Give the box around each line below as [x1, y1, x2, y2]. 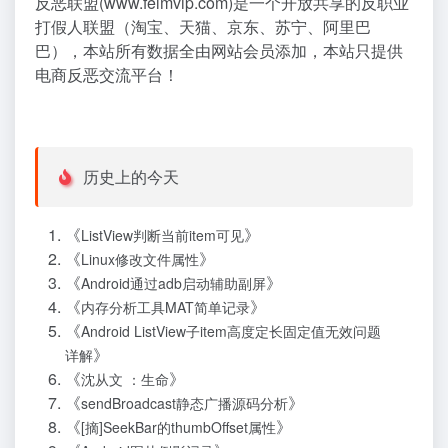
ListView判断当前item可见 [81, 225, 244, 246]
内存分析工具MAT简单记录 [81, 297, 250, 318]
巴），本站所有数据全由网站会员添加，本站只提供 [35, 38, 403, 62]
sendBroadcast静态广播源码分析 [81, 393, 288, 414]
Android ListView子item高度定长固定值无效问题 [81, 321, 381, 342]
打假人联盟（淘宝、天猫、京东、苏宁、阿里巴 [35, 14, 371, 38]
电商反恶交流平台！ [35, 62, 179, 86]
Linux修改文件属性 [81, 249, 199, 270]
